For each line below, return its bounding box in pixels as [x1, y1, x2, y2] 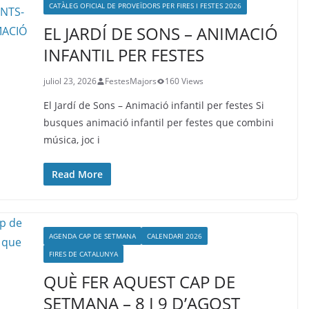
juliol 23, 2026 [43, 75, 97, 87]
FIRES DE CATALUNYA [48, 249, 118, 259]
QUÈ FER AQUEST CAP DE [43, 270, 235, 293]
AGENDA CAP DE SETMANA [48, 231, 136, 241]
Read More [51, 168, 103, 181]
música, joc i [43, 133, 100, 146]
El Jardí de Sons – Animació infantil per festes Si [43, 99, 264, 112]
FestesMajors [104, 75, 157, 87]
